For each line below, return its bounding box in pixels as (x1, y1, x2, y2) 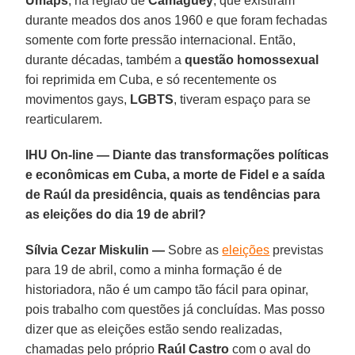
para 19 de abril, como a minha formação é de (25, 262, 283, 277)
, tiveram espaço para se (174, 92, 311, 106)
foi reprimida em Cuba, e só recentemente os (25, 72, 277, 86)
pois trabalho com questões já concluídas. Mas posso (25, 302, 326, 316)
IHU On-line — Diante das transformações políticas (25, 147, 330, 162)
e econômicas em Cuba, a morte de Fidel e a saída (25, 167, 326, 181)
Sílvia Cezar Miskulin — (25, 242, 166, 257)
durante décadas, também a (25, 52, 185, 67)
